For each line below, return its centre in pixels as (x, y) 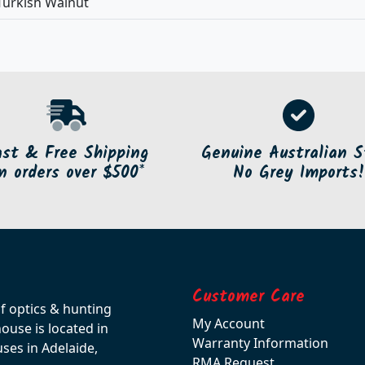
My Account (229, 323)
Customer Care (248, 297)
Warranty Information (260, 343)
